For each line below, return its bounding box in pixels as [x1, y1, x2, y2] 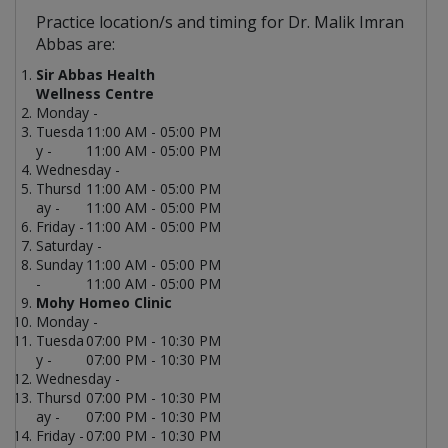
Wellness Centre [36, 84, 154, 104]
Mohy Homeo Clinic [36, 293, 172, 313]
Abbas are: [36, 33, 115, 56]
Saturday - [36, 236, 102, 256]
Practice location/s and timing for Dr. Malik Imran [36, 11, 404, 34]
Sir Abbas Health [36, 65, 155, 85]
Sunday [36, 255, 83, 275]
